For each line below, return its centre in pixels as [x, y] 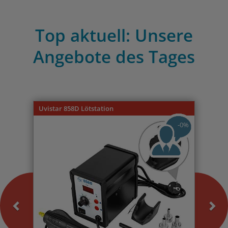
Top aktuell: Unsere [114, 36]
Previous [36, 95]
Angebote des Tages [114, 57]
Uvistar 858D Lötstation [76, 109]
